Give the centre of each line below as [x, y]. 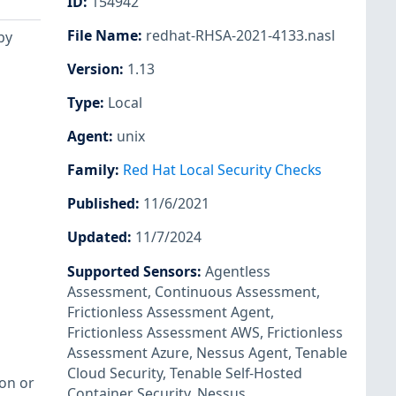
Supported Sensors [132, 271]
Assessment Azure [128, 352]
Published [101, 204]
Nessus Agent [242, 352]
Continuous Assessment [236, 291]
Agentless [238, 271]
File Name [103, 35]
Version [93, 69]
